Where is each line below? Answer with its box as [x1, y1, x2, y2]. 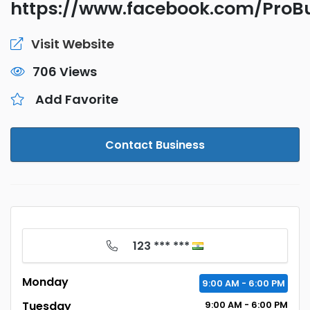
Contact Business [105, 137, 205, 153]
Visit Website [31, 35, 114, 53]
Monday [22, 274, 69, 290]
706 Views [33, 63, 97, 80]
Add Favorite [35, 91, 118, 108]
